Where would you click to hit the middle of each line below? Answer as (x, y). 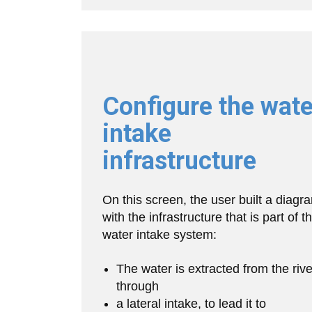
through (138, 286)
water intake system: (159, 235)
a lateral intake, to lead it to (191, 304)
